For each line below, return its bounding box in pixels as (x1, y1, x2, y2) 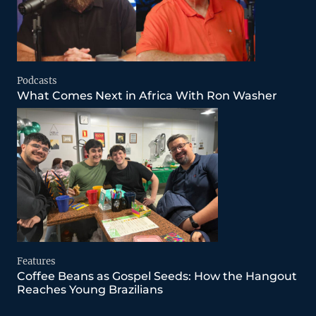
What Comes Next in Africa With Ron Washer (17, 89, 277, 103)
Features (17, 255, 56, 268)
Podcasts (17, 75, 57, 87)
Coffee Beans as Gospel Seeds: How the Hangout (17, 269, 297, 284)
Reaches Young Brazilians (17, 283, 166, 297)
